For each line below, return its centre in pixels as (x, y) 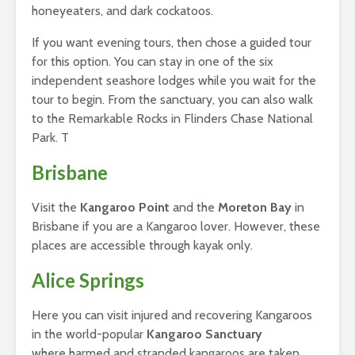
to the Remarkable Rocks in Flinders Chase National (172, 119)
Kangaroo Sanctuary (204, 334)
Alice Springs (88, 281)
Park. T (50, 138)
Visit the (56, 208)
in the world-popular (89, 334)
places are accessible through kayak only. (142, 246)
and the (194, 208)
